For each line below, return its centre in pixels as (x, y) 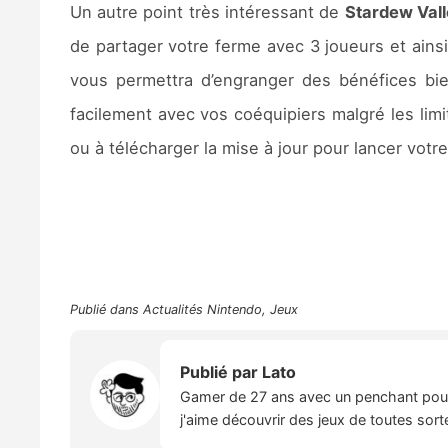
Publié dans (106, 309)
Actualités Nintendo (202, 309)
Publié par (220, 371)
